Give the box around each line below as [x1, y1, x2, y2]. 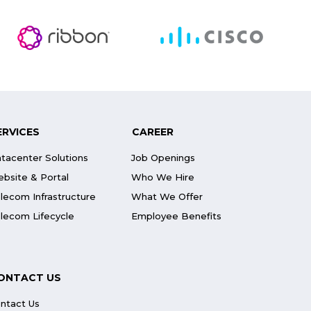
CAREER [132, 126, 174, 138]
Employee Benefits [131, 210, 222, 221]
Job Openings [131, 152, 196, 163]
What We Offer [131, 191, 203, 202]
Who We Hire [131, 171, 195, 183]
